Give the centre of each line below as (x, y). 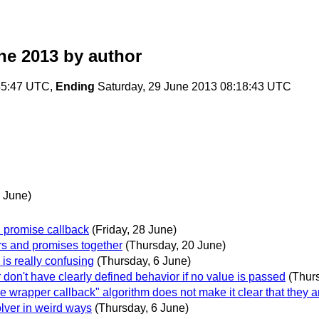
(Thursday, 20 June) (176, 245)
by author (100, 56)
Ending (75, 87)
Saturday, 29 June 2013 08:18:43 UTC (193, 87)
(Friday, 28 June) (134, 229)
